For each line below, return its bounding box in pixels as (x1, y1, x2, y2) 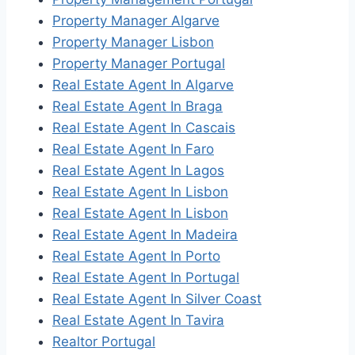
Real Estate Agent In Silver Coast (52, 291, 261, 307)
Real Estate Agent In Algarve (52, 77, 234, 94)
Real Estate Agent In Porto (52, 248, 220, 265)
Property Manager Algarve (52, 13, 219, 29)
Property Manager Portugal (52, 55, 225, 72)
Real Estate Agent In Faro (52, 141, 214, 158)
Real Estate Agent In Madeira (52, 227, 238, 243)
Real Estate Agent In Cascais (52, 120, 235, 136)
